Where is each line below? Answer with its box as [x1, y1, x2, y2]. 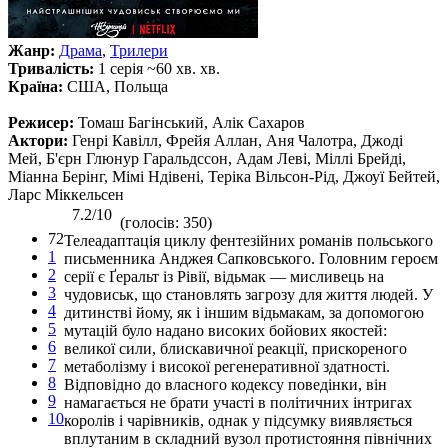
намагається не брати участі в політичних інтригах [64, 393, 412, 411]
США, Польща [67, 77, 168, 95]
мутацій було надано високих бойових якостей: [64, 321, 387, 339]
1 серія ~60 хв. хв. [98, 59, 220, 77]
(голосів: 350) [120, 213, 212, 231]
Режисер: [8, 113, 78, 131]
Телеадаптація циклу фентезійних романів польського [64, 231, 433, 249]
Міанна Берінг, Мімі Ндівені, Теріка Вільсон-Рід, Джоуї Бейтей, [8, 167, 440, 185]
